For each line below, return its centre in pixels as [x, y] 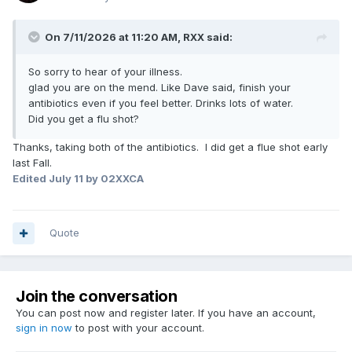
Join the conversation [97, 297]
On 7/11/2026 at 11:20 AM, [114, 37]
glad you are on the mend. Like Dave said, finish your [159, 88]
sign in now [44, 328]
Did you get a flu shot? [84, 119]
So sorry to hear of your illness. [105, 72]
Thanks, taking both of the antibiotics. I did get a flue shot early [170, 147]
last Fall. [32, 163]
